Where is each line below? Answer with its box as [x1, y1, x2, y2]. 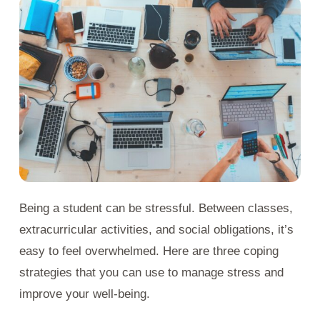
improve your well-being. [19, 287, 150, 301]
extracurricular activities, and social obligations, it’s [19, 223, 294, 237]
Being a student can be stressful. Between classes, [19, 201, 293, 216]
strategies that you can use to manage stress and [19, 266, 284, 280]
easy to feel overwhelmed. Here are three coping [19, 244, 279, 259]
